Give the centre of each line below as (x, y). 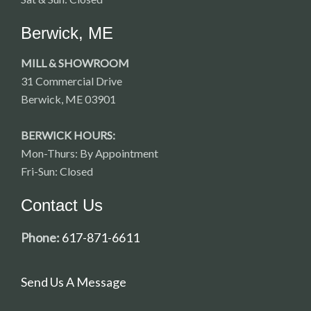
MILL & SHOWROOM (75, 62)
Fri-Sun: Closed (57, 171)
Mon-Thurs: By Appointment (90, 153)
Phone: (40, 237)
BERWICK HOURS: (68, 135)
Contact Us (62, 205)
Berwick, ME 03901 (68, 99)
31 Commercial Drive (72, 81)
